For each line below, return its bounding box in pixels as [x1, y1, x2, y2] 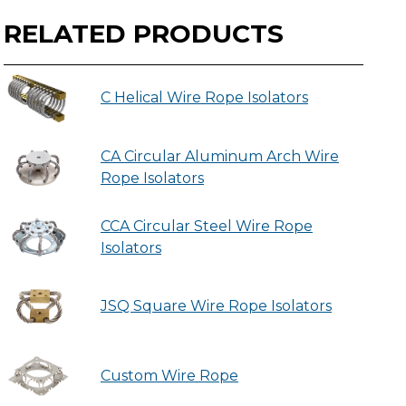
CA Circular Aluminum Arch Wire [100, 147, 339, 165]
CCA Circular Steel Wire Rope [100, 217, 313, 235]
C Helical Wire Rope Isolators [100, 89, 308, 107]
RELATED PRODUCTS [4, 18, 285, 49]
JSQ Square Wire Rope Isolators [100, 297, 332, 315]
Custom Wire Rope [100, 366, 238, 384]
